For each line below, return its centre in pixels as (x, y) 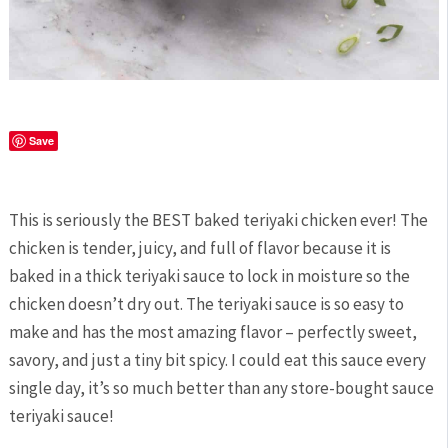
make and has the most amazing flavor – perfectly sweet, (212, 332)
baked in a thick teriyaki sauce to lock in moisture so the (209, 276)
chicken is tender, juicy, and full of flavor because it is (199, 248)
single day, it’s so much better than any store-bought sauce (221, 388)
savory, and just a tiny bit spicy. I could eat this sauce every (217, 360)
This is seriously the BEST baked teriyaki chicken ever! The (218, 220)
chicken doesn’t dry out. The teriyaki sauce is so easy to (206, 304)
